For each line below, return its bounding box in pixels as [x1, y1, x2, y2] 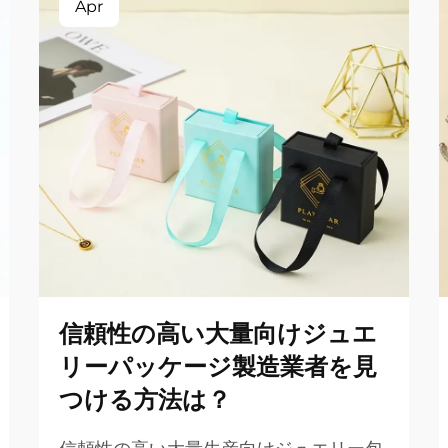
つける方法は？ [59, 385, 231, 414]
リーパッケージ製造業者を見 [59, 352, 377, 381]
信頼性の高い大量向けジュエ [59, 319, 377, 348]
